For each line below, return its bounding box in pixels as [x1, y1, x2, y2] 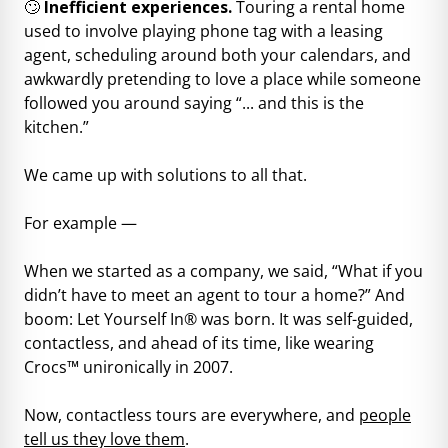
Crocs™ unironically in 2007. [24, 355, 233, 378]
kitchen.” [24, 115, 89, 138]
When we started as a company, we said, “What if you [24, 259, 423, 282]
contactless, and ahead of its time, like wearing [24, 331, 374, 354]
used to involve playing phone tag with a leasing [24, 19, 383, 42]
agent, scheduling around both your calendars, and [24, 43, 411, 66]
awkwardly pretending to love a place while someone [24, 67, 421, 90]
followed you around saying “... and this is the [24, 91, 364, 114]
